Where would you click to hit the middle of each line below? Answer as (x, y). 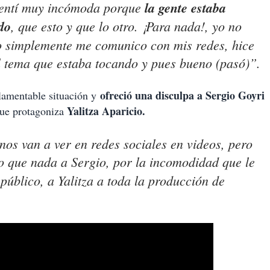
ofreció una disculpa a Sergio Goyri (182, 96)
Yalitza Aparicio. (106, 111)
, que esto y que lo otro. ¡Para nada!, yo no (126, 26)
